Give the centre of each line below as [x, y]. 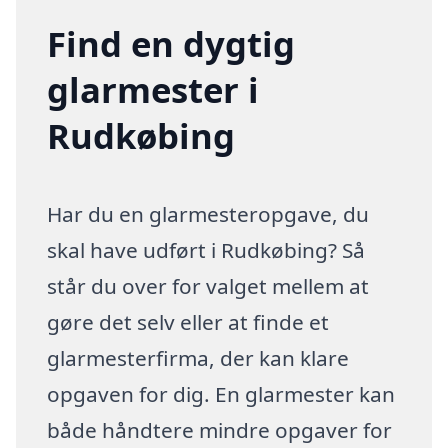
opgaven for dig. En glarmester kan [221, 394]
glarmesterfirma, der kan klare [198, 358]
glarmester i [153, 90]
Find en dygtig [171, 44]
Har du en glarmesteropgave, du [208, 214]
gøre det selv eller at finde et [188, 322]
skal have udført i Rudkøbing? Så [206, 250]
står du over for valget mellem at [208, 286]
